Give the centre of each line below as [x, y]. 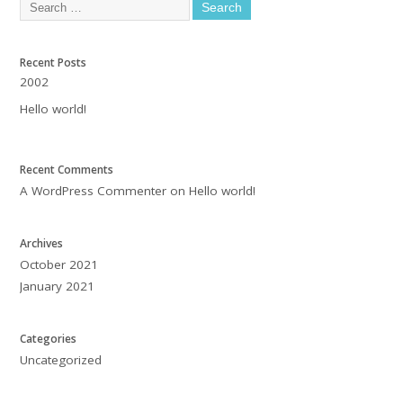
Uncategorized [61, 359]
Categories [49, 338]
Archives [42, 243]
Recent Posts [54, 63]
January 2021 [58, 286]
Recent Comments [67, 169]
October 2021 [59, 264]
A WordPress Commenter [94, 190]
